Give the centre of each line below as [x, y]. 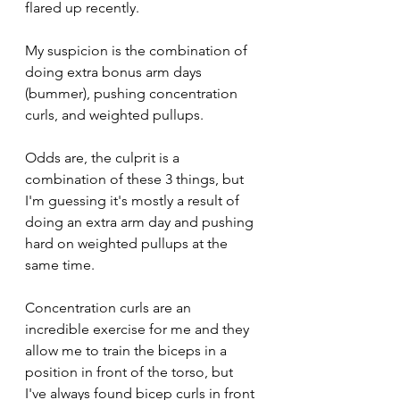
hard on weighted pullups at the [128, 243]
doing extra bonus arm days [115, 71]
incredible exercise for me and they [139, 329]
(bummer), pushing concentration [133, 93]
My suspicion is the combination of [138, 50]
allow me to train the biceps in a [128, 350]
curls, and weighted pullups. [116, 114]
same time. [62, 264]
